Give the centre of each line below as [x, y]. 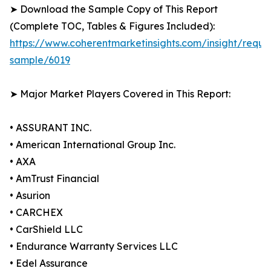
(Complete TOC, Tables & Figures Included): [112, 26]
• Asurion [30, 196]
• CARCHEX [36, 213]
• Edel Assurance [49, 263]
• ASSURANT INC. [51, 128]
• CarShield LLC [46, 230]
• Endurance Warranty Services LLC [94, 247]
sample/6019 [40, 60]
